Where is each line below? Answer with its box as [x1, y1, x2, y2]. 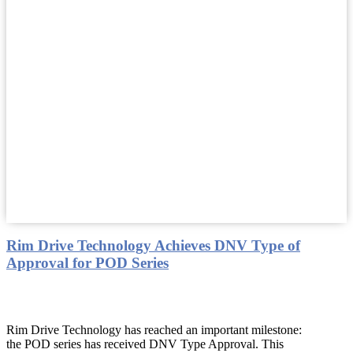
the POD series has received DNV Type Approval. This [6, 337, 284, 351]
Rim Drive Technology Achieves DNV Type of [6, 237, 300, 255]
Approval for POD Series [6, 255, 169, 272]
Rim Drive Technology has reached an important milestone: [6, 323, 302, 337]
